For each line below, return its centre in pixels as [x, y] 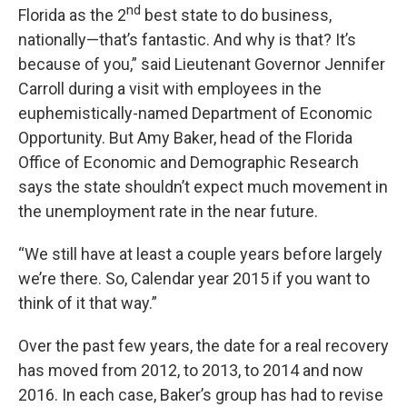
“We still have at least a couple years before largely [200, 254]
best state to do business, [236, 15]
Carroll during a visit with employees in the [170, 89]
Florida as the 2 [72, 15]
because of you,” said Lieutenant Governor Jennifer [202, 64]
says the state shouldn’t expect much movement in [203, 187]
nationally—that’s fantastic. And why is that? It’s [187, 40]
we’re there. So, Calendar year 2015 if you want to [194, 278]
